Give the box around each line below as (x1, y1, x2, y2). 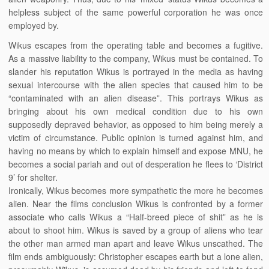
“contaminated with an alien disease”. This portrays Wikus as (8, 92, 263, 104)
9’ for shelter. (8, 171, 58, 183)
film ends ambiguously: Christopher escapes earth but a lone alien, (8, 250, 263, 262)
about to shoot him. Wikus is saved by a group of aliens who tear (8, 224, 263, 236)
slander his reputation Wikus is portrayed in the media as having (8, 65, 263, 77)
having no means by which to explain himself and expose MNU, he (8, 145, 263, 157)
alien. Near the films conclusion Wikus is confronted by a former (8, 198, 263, 210)
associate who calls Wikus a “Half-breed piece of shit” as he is (8, 211, 263, 223)
